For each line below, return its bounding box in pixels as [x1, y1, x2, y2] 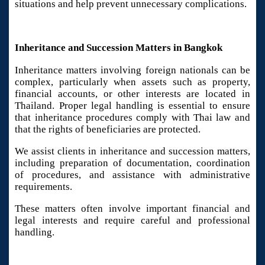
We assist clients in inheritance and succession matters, [15, 146, 250, 157]
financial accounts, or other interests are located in [15, 88, 250, 99]
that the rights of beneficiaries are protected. [15, 123, 201, 135]
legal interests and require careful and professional [15, 215, 250, 227]
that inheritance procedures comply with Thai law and [15, 111, 250, 123]
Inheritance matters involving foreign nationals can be [15, 64, 250, 76]
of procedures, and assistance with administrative [15, 169, 250, 181]
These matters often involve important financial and [15, 203, 250, 215]
